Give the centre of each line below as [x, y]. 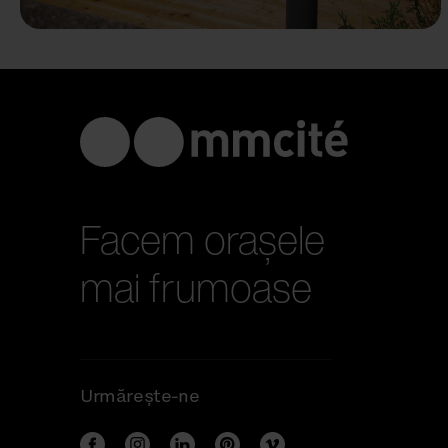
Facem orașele [202, 238]
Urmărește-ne [140, 395]
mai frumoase [196, 286]
